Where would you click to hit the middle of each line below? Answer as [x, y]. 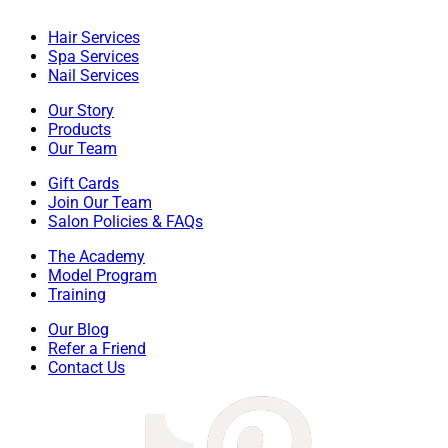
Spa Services [93, 57]
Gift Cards [83, 184]
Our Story [81, 111]
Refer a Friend [97, 349]
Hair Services [94, 38]
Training [77, 295]
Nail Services [93, 76]
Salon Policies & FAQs [125, 222]
